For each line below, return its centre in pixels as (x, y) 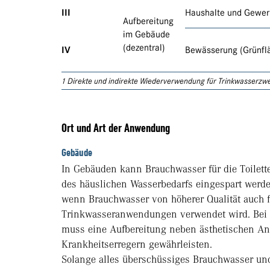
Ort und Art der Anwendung (116, 128)
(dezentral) (144, 48)
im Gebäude (146, 35)
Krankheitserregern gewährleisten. (137, 244)
